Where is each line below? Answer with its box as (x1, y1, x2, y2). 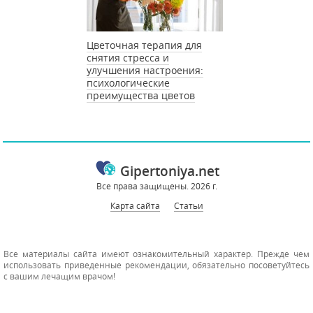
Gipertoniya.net (119, 161, 219, 180)
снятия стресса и (87, 50, 169, 64)
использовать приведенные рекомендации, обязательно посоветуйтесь (3, 259, 310, 270)
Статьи (173, 199, 203, 211)
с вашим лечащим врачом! (3, 270, 116, 282)
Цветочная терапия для (87, 38, 202, 52)
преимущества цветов (87, 88, 195, 102)
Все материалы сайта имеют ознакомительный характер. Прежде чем (3, 247, 310, 259)
